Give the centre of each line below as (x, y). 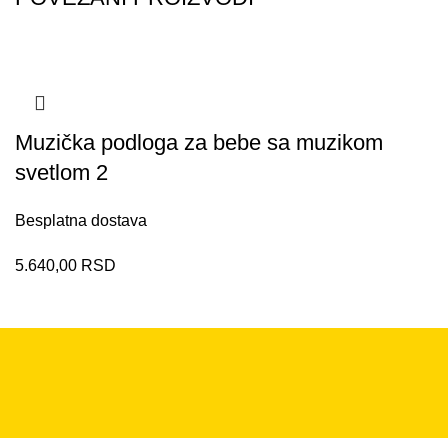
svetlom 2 (61, 172)
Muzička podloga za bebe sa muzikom (199, 142)
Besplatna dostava (81, 220)
